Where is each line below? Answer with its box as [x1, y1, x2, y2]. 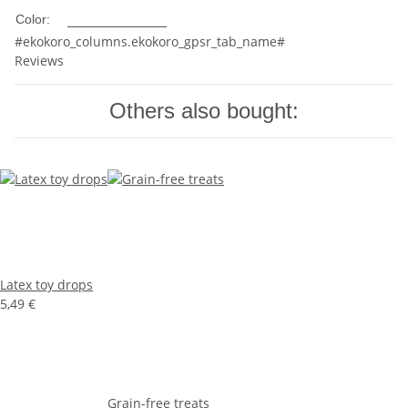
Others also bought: [109, 98, 299, 123]
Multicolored [67, 9, 167, 30]
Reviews [15, 52, 64, 69]
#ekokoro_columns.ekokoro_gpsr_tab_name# [15, 33, 285, 50]
